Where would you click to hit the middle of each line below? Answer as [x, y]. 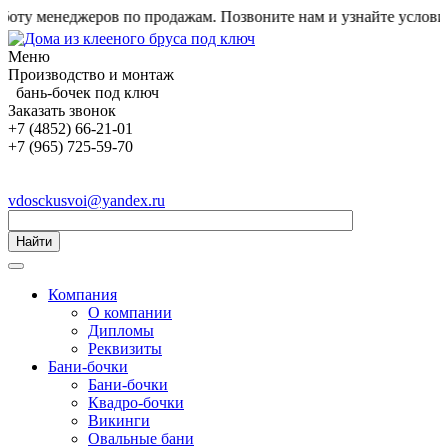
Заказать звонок [62, 110]
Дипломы [121, 330]
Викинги [119, 420]
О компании [130, 312]
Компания [82, 294]
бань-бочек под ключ [83, 92]
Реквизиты [125, 348]
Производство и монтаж [91, 74]
